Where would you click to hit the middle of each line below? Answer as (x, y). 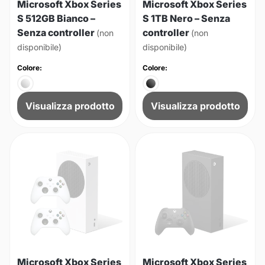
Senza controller (57, 33)
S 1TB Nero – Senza (186, 18)
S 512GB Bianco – (56, 18)
